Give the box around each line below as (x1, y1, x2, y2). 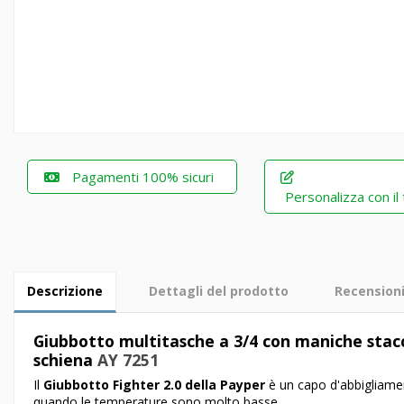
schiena (33, 349, 97, 371)
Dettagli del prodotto (149, 282, 289, 299)
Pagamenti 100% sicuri (72, 168, 215, 186)
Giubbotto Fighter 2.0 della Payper (43, 376, 265, 393)
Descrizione (27, 282, 103, 299)
